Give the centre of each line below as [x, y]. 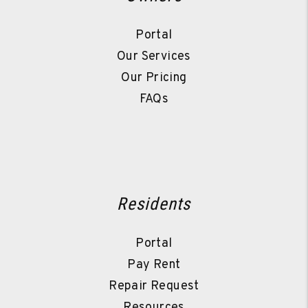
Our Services [154, 57]
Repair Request [154, 287]
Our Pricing [154, 78]
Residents [154, 204]
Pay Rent [154, 265]
